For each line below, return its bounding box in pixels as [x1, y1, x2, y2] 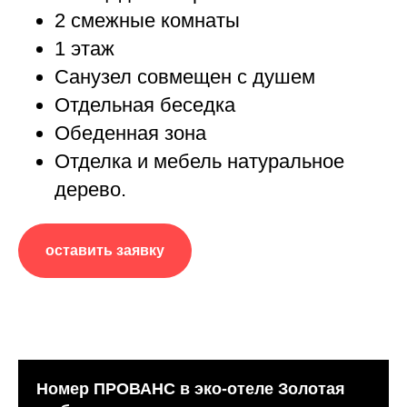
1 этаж [55, 37, 114, 61]
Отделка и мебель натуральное [55, 150, 344, 174]
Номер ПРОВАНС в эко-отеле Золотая [36, 379, 345, 398]
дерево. [55, 178, 126, 202]
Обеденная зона [55, 122, 206, 145]
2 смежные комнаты [55, 9, 240, 33]
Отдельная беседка [55, 94, 235, 117]
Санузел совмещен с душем [55, 65, 315, 89]
